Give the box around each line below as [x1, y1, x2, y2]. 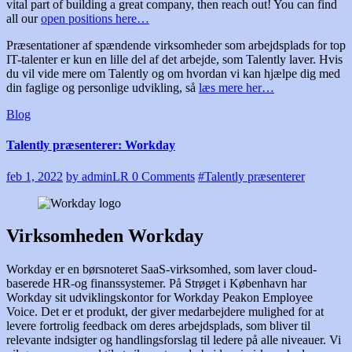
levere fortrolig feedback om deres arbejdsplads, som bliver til [6, 319, 310, 333]
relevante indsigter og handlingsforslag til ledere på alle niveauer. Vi [6, 333, 341, 347]
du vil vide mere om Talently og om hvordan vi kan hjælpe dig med [6, 66, 340, 80]
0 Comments [132, 169, 195, 183]
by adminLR [66, 169, 132, 183]
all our [6, 11, 41, 25]
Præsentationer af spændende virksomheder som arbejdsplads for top [6, 38, 346, 52]
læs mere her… [199, 80, 274, 94]
